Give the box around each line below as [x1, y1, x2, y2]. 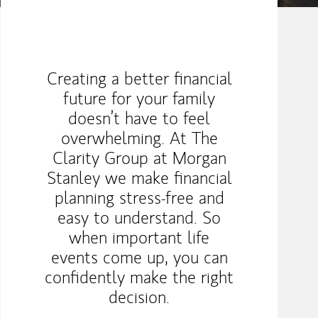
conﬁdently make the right [45, 266, 234, 289]
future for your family [63, 87, 216, 110]
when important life [69, 226, 210, 249]
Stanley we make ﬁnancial [46, 167, 232, 190]
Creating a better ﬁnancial [46, 67, 232, 90]
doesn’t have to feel [68, 107, 211, 130]
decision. [109, 286, 170, 309]
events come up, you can [50, 246, 228, 269]
